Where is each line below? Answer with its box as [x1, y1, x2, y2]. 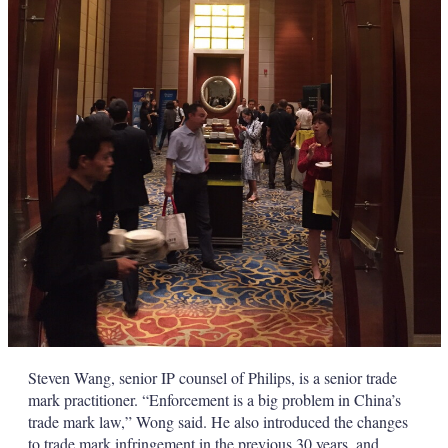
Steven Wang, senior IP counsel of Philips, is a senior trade [27, 366, 397, 388]
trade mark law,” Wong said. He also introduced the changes [27, 410, 408, 432]
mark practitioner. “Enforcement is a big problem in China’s [27, 388, 401, 410]
